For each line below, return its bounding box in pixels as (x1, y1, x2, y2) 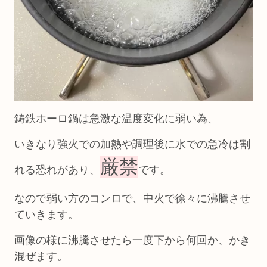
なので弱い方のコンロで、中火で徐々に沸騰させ (14, 192, 250, 204)
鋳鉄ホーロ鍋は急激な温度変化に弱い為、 (14, 112, 218, 125)
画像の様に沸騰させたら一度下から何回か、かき (14, 234, 250, 247)
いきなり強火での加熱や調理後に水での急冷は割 (14, 138, 250, 150)
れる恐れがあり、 (14, 163, 100, 176)
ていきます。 (14, 208, 79, 221)
